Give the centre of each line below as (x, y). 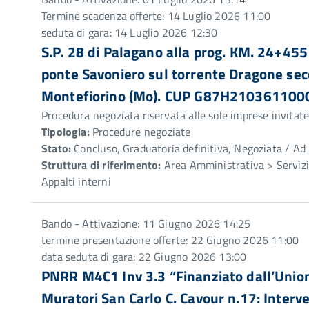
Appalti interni (76, 181)
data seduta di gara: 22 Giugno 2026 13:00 (144, 257)
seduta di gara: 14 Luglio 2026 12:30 (130, 32)
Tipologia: (66, 132)
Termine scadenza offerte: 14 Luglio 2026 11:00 (156, 16)
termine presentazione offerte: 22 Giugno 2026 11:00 (170, 240)
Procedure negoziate (140, 132)
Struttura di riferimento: (101, 165)
